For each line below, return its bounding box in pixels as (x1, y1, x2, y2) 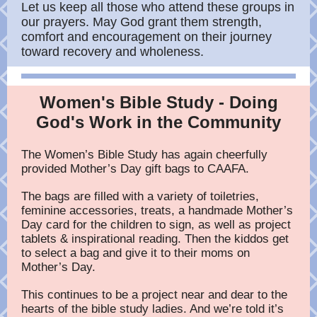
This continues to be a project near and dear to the (21, 288, 287, 301)
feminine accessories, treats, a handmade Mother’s (21, 204, 293, 217)
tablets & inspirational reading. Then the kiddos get (21, 232, 289, 246)
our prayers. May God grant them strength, (21, 15, 262, 29)
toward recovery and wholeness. (21, 45, 204, 59)
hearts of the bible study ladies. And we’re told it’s (21, 302, 284, 316)
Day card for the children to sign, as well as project (21, 218, 291, 231)
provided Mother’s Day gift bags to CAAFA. (21, 162, 249, 175)
